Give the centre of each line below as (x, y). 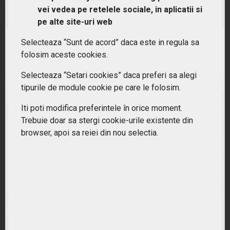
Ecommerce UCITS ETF (60, 13)
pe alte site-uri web (75, 22)
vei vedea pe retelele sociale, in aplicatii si (120, 10)
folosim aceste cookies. (64, 55)
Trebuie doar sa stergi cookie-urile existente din (107, 121)
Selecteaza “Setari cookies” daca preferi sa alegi (109, 75)
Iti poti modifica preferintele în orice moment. (102, 108)
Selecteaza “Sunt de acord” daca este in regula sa (110, 43)
